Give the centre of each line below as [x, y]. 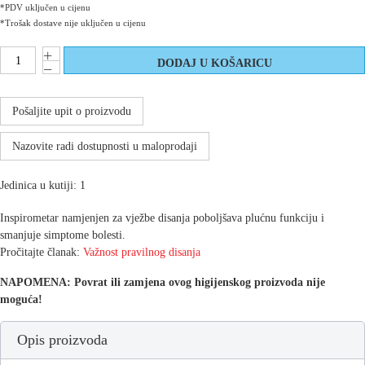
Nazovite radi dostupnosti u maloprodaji [105, 146]
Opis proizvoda [62, 340]
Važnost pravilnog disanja [142, 252]
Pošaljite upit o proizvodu [72, 111]
